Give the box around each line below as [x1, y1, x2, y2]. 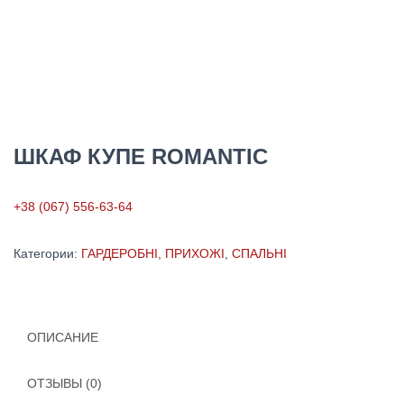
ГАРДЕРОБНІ [81, 246, 158, 261]
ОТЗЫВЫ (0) [27, 376, 102, 390]
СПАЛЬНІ [232, 246, 287, 261]
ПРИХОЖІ [165, 246, 225, 261]
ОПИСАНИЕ [27, 330, 98, 344]
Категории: [14, 246, 81, 261]
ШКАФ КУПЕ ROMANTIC [14, 144, 268, 169]
